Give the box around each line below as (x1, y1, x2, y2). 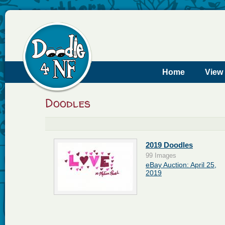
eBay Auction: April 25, (146, 161, 216, 169)
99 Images (146, 152, 176, 159)
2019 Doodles (146, 141, 193, 149)
